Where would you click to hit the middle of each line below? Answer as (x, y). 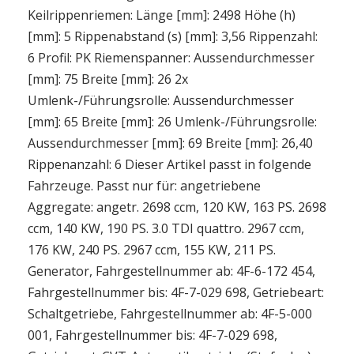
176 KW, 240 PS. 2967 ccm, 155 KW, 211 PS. (152, 250)
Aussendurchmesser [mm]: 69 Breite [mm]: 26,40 (170, 143)
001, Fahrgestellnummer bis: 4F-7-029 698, (153, 335)
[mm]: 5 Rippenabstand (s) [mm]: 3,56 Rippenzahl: (173, 36)
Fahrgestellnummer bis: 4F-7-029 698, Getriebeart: (176, 292)
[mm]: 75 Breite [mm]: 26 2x (108, 79)
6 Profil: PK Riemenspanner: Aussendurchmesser (171, 58)
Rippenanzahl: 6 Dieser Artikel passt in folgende (169, 164)
